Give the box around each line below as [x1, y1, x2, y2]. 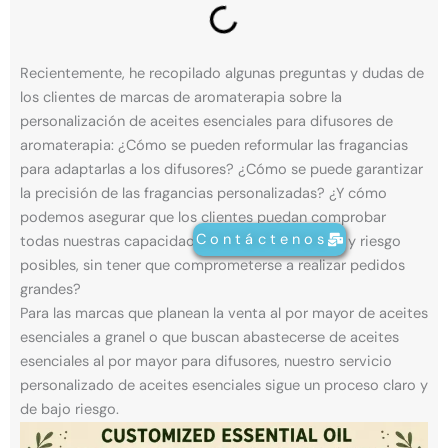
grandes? [20, 280, 81, 300]
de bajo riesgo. [20, 400, 119, 420]
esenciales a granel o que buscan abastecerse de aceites [20, 328, 399, 348]
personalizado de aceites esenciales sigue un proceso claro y [20, 376, 428, 396]
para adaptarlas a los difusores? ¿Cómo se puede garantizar [20, 160, 423, 180]
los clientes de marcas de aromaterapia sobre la [20, 88, 342, 108]
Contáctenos [196, 230, 329, 249]
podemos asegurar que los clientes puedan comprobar [20, 208, 386, 228]
